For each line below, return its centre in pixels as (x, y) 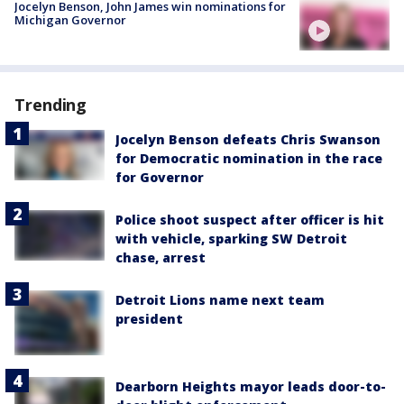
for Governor (160, 177)
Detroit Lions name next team (220, 299)
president (149, 318)
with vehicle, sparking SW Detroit (231, 238)
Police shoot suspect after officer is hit (250, 219)
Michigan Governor (70, 19)
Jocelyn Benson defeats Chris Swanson (248, 139)
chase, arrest (161, 257)
